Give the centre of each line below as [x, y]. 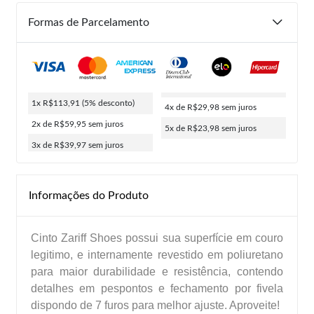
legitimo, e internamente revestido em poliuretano [157, 254]
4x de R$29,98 [193, 107]
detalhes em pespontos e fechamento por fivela [157, 288]
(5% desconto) [108, 103]
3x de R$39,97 [60, 145]
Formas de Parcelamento [89, 22]
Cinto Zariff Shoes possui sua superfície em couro [157, 238]
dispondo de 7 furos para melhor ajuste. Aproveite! [155, 305]
